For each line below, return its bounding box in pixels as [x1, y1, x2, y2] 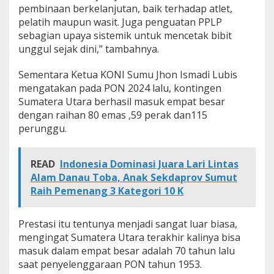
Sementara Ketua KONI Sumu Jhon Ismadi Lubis [18, 67, 237, 81]
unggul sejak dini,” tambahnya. [18, 42, 159, 56]
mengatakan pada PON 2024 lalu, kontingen [18, 81, 221, 95]
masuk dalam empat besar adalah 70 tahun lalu [18, 243, 235, 257]
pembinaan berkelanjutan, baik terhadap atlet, [18, 1, 232, 15]
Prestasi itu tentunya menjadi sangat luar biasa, [18, 217, 237, 231]
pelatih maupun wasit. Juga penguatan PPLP [18, 15, 222, 29]
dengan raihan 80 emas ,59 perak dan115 [18, 108, 207, 122]
